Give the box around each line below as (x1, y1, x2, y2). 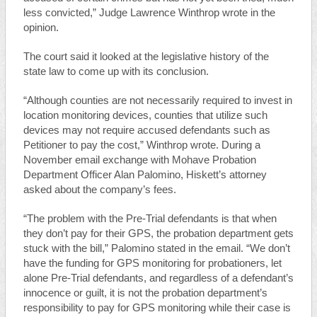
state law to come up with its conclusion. (23, 66, 212, 77)
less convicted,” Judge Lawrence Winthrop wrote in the (23, 7, 275, 18)
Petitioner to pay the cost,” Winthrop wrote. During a (23, 139, 260, 151)
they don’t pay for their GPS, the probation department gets (23, 228, 294, 239)
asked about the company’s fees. (23, 184, 179, 195)
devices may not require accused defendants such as (23, 125, 270, 136)
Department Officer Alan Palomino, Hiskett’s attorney (23, 169, 267, 180)
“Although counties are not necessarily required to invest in (23, 95, 292, 106)
